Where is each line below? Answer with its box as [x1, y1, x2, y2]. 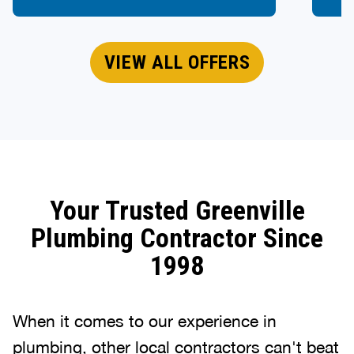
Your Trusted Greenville [49, 194, 305, 226]
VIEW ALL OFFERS [104, 51, 250, 73]
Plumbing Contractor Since [31, 221, 323, 254]
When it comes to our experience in [13, 311, 277, 330]
